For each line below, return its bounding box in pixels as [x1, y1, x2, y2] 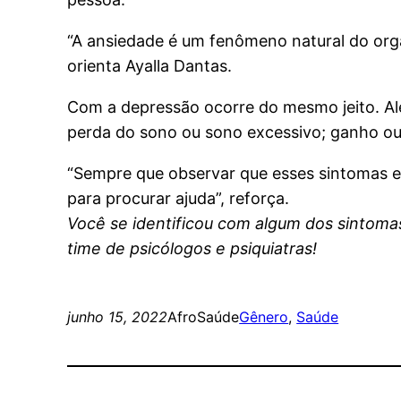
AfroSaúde [167, 307, 240, 326]
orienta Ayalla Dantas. [67, 55, 233, 75]
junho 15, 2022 [67, 307, 168, 326]
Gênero [239, 307, 289, 326]
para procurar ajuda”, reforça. [67, 188, 290, 208]
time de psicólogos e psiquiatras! [67, 238, 318, 258]
